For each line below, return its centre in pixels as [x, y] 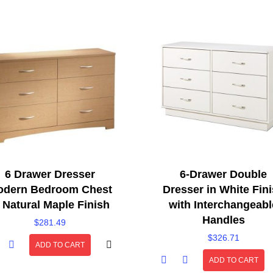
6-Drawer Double [223, 175]
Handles [223, 220]
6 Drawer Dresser [50, 175]
